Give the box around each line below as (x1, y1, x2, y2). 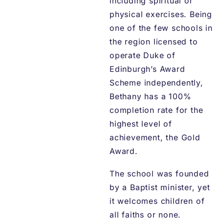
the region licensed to (109, 37, 198, 47)
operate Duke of (109, 50, 176, 61)
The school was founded (109, 169, 209, 179)
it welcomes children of (109, 196, 205, 206)
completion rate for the (109, 105, 203, 115)
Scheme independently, (109, 78, 203, 88)
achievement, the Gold (109, 132, 200, 143)
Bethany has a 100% (109, 91, 192, 102)
